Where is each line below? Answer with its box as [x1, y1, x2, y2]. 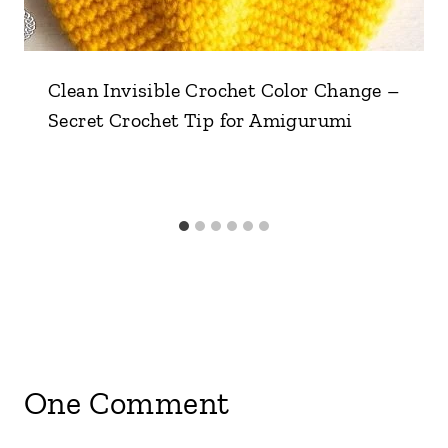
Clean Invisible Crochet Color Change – [48, 77, 400, 102]
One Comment [24, 383, 230, 422]
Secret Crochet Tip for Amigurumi [48, 107, 353, 132]
